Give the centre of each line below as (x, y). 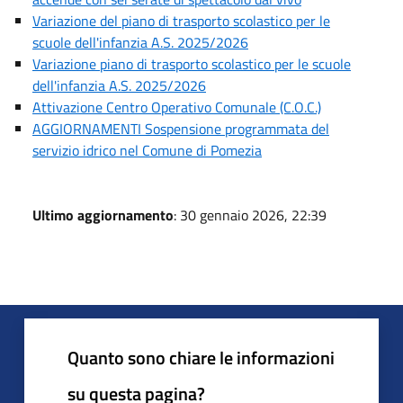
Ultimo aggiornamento (103, 215)
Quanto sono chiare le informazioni (201, 357)
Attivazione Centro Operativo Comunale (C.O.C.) (177, 107)
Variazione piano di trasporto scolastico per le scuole (192, 63)
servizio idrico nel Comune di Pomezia (147, 150)
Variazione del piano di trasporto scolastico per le (181, 20)
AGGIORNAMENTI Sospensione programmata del (181, 128)
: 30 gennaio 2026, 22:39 (250, 215)
